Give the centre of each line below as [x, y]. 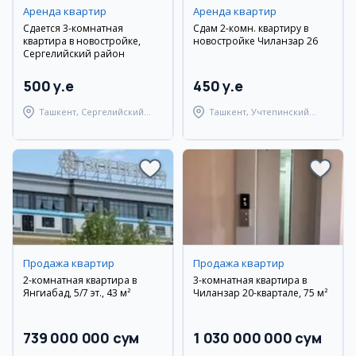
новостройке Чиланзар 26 [255, 41]
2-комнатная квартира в [80, 280]
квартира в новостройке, [82, 41]
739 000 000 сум [81, 338]
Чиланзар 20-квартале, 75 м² [260, 293]
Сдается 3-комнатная [73, 28]
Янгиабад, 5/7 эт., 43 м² [77, 293]
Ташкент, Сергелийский [91, 112]
